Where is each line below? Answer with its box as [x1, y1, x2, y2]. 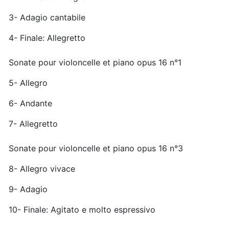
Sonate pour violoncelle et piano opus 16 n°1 [9, 57, 181, 67]
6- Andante [9, 98, 52, 108]
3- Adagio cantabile [9, 12, 85, 22]
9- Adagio [9, 184, 48, 194]
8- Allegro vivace [9, 163, 75, 174]
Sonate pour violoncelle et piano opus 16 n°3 [9, 143, 183, 153]
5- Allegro [9, 77, 48, 88]
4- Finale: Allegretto [9, 32, 85, 43]
